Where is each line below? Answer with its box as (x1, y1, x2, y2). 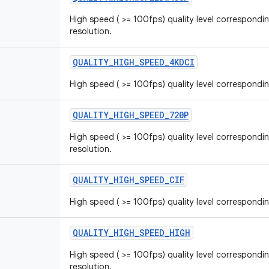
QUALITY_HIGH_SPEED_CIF (73, 174, 184, 186)
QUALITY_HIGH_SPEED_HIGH (73, 227, 190, 238)
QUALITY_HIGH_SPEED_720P (73, 109, 189, 121)
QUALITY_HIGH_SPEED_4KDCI (73, 56, 195, 68)
